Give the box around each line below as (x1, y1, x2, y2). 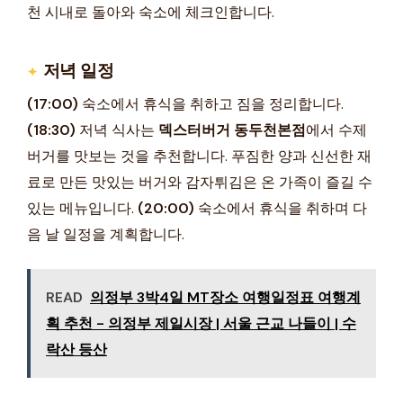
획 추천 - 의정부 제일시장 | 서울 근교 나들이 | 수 (46, 313, 356, 333)
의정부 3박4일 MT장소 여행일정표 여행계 (90, 287, 361, 307)
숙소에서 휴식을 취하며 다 (194, 198, 367, 218)
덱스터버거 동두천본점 (158, 120, 306, 139)
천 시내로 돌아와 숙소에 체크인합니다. (27, 2, 274, 22)
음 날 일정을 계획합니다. (27, 224, 184, 244)
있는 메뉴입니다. (27, 198, 138, 218)
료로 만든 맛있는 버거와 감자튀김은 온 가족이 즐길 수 (27, 172, 372, 192)
